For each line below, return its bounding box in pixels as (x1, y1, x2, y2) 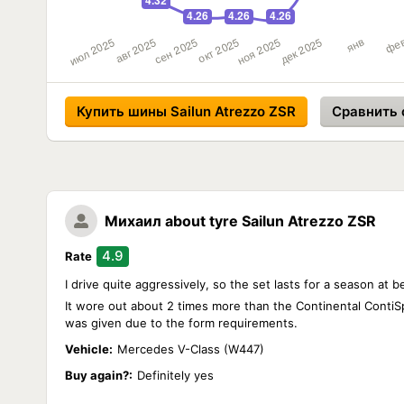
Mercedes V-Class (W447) (117, 342, 264, 356)
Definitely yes (137, 368, 214, 382)
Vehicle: (65, 342, 113, 356)
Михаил (105, 212, 161, 230)
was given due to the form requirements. (65, 316, 298, 330)
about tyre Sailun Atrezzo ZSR (165, 212, 376, 230)
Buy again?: (65, 368, 133, 382)
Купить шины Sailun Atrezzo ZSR (77, 103, 296, 120)
